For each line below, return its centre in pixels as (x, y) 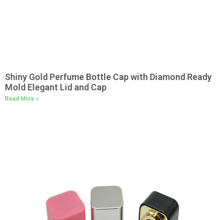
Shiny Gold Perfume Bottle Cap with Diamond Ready (108, 77)
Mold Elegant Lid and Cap (56, 87)
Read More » (22, 99)
